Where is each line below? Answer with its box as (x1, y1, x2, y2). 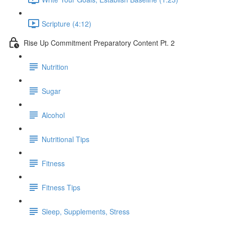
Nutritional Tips (42, 134, 89, 144)
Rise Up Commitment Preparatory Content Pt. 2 (24, 37, 175, 48)
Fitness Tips (42, 182, 80, 192)
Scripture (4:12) (42, 18, 91, 29)
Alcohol (42, 109, 65, 120)
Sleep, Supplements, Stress (42, 206, 130, 216)
